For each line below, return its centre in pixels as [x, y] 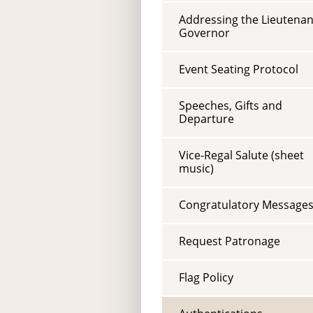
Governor [204, 32]
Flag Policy [206, 277]
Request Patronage [230, 241]
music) [196, 168]
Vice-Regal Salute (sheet [241, 155]
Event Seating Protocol [239, 69]
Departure [206, 118]
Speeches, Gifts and [231, 105]
